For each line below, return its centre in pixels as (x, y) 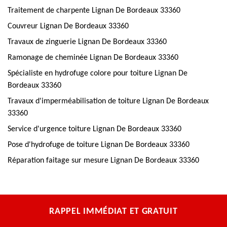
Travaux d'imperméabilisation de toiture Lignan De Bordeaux (108, 101)
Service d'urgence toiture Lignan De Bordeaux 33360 (94, 129)
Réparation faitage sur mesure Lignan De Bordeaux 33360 (103, 161)
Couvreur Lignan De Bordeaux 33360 (68, 26)
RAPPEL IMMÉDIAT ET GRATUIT (113, 212)
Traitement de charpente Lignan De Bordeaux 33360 (94, 11)
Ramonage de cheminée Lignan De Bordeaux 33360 (93, 58)
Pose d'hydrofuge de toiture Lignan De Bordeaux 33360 (99, 145)
